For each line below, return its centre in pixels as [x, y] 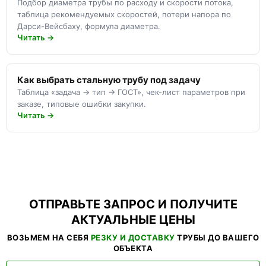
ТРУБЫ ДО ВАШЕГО [217, 237]
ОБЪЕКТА [133, 248]
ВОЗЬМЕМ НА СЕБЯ [49, 237]
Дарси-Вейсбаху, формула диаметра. [89, 26]
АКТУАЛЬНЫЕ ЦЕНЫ [133, 220]
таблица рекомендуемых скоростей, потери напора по [124, 14]
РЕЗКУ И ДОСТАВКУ [133, 237]
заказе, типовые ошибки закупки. [82, 104]
